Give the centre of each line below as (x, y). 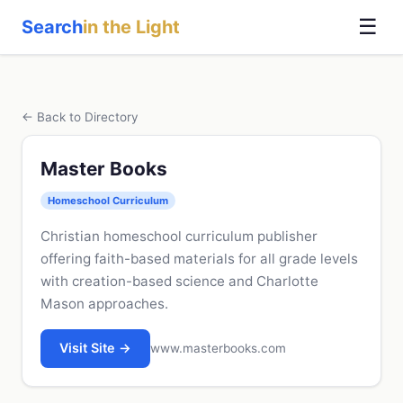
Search (52, 27)
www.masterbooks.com (219, 348)
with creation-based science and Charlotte (179, 281)
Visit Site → (96, 348)
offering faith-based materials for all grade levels (199, 258)
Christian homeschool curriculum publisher (179, 236)
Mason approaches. (104, 303)
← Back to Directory (80, 117)
